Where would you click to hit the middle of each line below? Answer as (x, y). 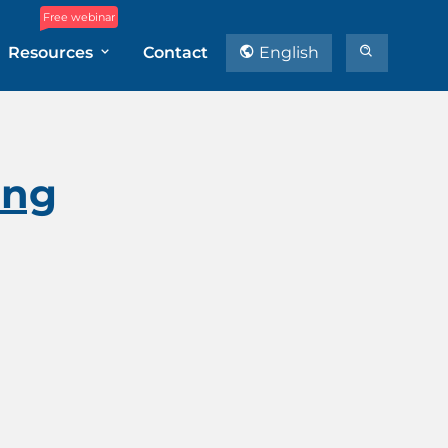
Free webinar (79, 17)
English (287, 52)
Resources (52, 52)
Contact (175, 52)
